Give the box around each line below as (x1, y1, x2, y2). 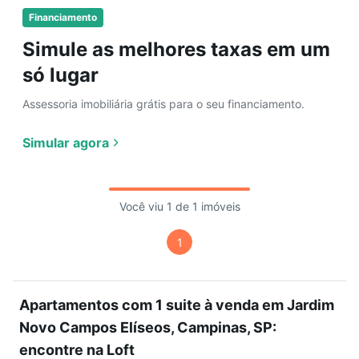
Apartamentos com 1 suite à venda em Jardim (19, 296, 334, 313)
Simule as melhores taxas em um (22, 38, 330, 61)
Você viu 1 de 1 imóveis (119, 200, 240, 213)
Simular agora (22, 135, 109, 151)
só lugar (22, 63, 99, 87)
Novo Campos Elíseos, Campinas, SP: (19, 319, 276, 336)
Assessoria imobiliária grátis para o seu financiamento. (22, 97, 305, 111)
